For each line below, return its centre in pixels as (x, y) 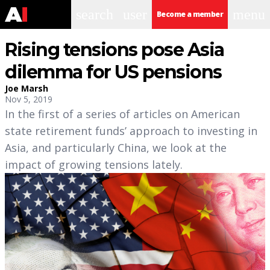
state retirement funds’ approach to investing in (131, 131)
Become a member (190, 14)
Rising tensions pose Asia (115, 50)
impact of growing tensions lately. (94, 165)
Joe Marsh (27, 88)
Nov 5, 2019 (29, 99)
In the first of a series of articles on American (122, 114)
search (95, 14)
